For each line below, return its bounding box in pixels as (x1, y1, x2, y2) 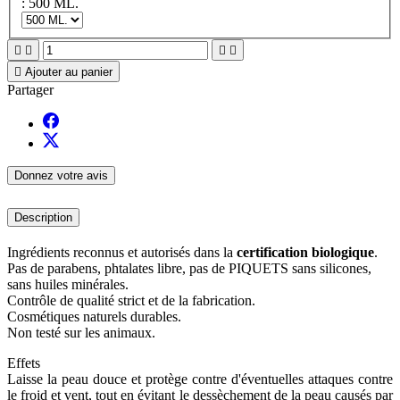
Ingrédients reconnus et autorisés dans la (7, 245, 237, 261)
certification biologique (237, 245, 374, 261)
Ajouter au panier (25, 65, 112, 79)
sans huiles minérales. (7, 277, 129, 293)
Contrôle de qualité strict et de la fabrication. (7, 293, 255, 309)
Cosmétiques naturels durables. (7, 309, 181, 325)
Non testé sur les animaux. (7, 325, 155, 341)
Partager (7, 82, 54, 98)
